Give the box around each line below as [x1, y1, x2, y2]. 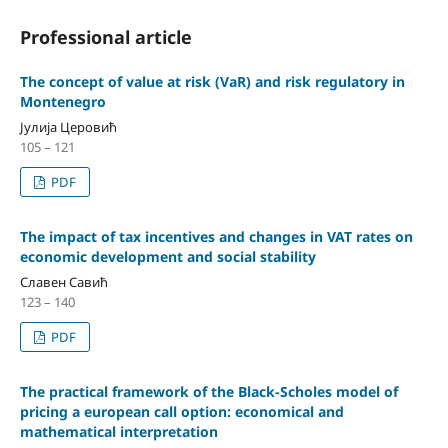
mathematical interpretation [19, 421, 218, 441]
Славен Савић [19, 272, 108, 291]
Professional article [19, 24, 192, 49]
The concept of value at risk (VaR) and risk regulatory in [19, 71, 405, 91]
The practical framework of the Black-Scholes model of [19, 381, 398, 401]
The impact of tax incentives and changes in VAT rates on [19, 226, 413, 246]
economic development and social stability [19, 246, 316, 266]
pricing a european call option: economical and [19, 401, 344, 421]
